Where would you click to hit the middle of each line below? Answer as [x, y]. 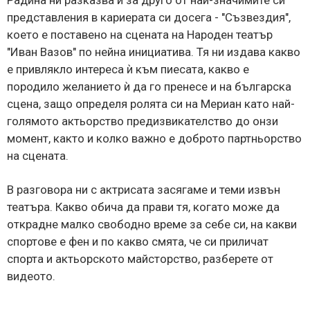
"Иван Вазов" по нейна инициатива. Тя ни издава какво [154, 52]
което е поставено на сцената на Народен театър [140, 34]
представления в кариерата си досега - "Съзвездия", [149, 17]
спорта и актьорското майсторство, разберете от [140, 258]
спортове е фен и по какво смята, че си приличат [138, 241]
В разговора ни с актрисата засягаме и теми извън [144, 189]
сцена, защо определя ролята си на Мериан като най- [151, 103]
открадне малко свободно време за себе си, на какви [152, 224]
